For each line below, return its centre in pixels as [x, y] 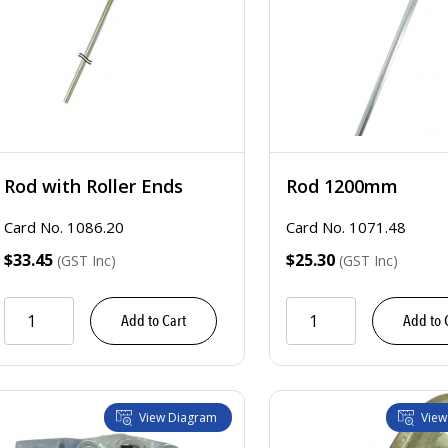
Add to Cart [153, 321]
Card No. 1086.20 [64, 227]
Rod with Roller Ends [93, 186]
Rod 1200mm [342, 186]
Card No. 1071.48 [346, 227]
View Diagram [178, 417]
